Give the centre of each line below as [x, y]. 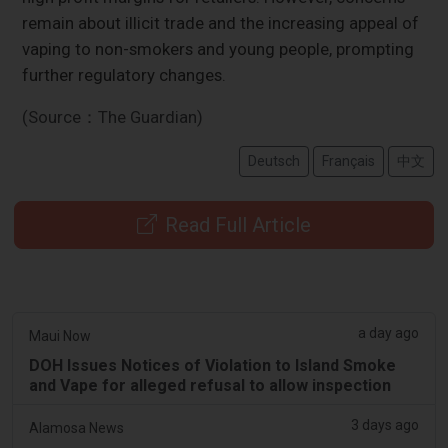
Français [348, 160]
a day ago [388, 332]
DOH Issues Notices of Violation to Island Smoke [212, 365]
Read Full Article [238, 224]
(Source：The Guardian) [113, 116]
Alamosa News [76, 427]
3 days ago [385, 424]
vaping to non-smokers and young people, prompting [218, 48]
